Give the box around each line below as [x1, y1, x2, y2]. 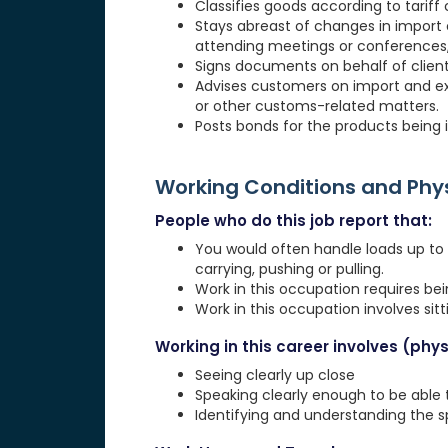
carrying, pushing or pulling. [194, 259, 384, 280]
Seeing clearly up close [194, 365, 355, 386]
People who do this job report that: [154, 210, 432, 232]
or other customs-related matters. [194, 96, 439, 117]
